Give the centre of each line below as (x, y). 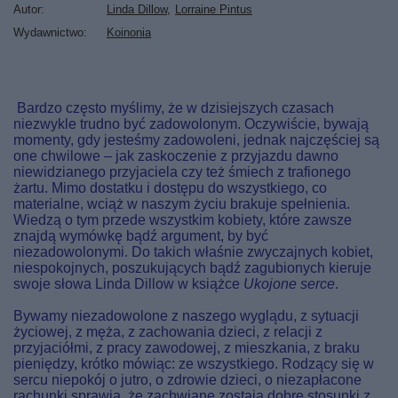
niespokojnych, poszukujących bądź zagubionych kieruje (192, 268)
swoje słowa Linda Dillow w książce (128, 284)
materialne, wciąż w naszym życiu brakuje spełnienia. (182, 204)
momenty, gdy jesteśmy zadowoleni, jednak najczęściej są (196, 140)
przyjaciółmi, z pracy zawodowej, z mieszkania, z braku (187, 348)
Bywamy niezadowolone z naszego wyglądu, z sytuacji (186, 316)
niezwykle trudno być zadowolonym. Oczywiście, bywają (191, 124)
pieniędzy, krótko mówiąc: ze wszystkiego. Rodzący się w (194, 364)
